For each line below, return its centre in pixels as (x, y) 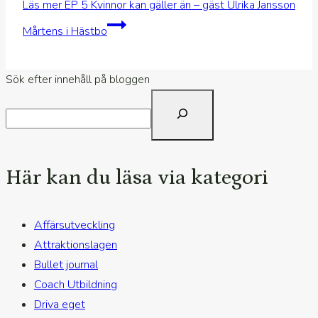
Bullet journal (66, 264)
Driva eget (60, 304)
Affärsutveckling (75, 225)
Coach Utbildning (76, 284)
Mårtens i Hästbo (65, 31)
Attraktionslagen (76, 245)
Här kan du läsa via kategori (137, 177)
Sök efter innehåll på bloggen (78, 79)
